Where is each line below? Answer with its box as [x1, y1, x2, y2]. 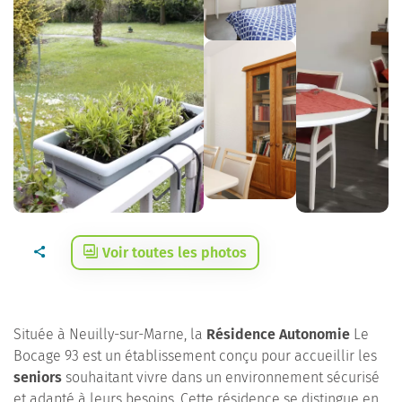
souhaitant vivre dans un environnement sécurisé [62, 369, 380, 386]
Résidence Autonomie [206, 326, 350, 343]
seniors [13, 369, 62, 386]
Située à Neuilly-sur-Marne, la [13, 326, 206, 343]
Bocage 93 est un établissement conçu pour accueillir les [13, 347, 377, 364]
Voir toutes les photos [102, 244, 247, 261]
